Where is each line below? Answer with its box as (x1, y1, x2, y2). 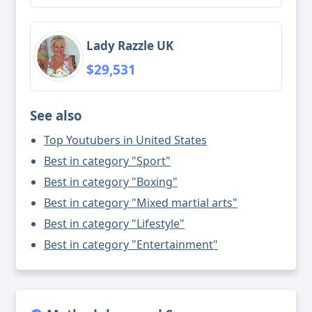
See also (30, 107, 82, 125)
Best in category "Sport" (44, 153, 171, 169)
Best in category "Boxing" (44, 174, 178, 190)
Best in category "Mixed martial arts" (44, 195, 237, 211)
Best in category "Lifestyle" (44, 216, 185, 232)
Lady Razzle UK (86, 37, 173, 54)
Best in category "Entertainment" (44, 237, 218, 253)
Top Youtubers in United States (44, 132, 207, 148)
